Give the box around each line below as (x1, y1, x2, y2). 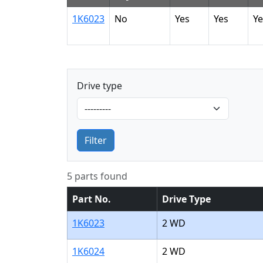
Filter (85, 134, 107, 147)
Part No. (72, 193, 111, 205)
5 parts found (67, 170, 127, 183)
